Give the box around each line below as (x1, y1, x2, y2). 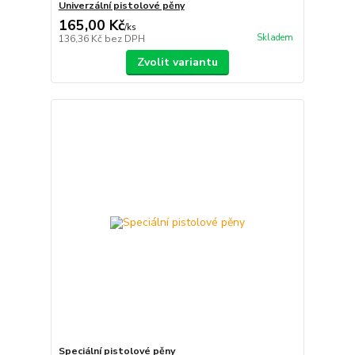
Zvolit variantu (136, 55, 218, 71)
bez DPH (104, 32, 145, 46)
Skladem (256, 31, 293, 44)
